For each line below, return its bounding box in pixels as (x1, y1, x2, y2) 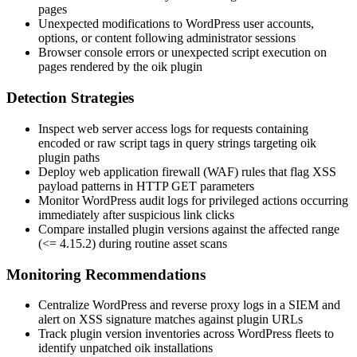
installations (151, 341, 213, 355)
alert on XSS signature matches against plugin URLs (38, 312, 303, 327)
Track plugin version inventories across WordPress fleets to (38, 327, 334, 341)
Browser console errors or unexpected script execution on (38, 45, 327, 60)
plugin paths (38, 150, 100, 164)
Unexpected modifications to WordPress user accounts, (38, 17, 314, 31)
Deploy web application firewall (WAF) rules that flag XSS (38, 164, 336, 178)
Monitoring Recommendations (6, 265, 206, 283)
